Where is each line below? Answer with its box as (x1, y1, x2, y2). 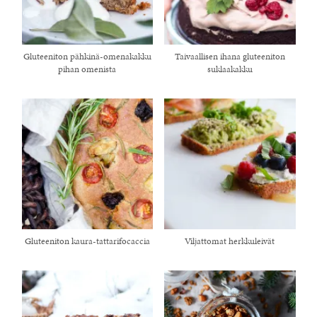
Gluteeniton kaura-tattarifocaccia (24, 235, 150, 248)
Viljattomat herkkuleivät (185, 235, 275, 248)
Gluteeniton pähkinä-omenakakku (23, 50, 151, 63)
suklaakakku (207, 62, 253, 76)
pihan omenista (58, 62, 117, 76)
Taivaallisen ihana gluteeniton (174, 50, 285, 63)
